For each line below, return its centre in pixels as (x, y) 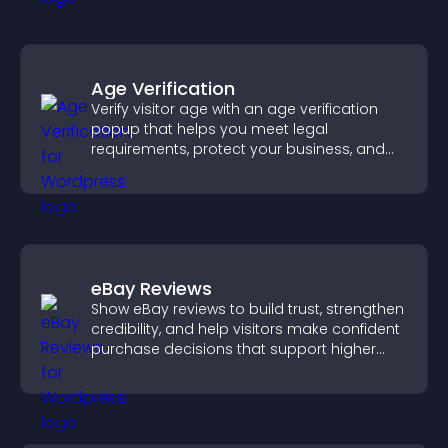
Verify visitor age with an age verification (234, 109)
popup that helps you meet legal (209, 129)
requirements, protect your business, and (238, 149)
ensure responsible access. (189, 169)
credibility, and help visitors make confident (245, 329)
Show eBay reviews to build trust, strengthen (247, 309)
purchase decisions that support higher (233, 349)
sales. (111, 369)
